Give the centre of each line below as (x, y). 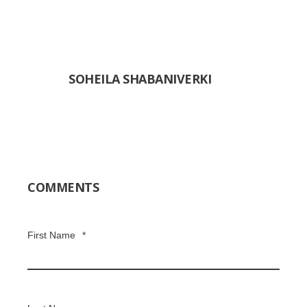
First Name (51, 235)
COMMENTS (63, 187)
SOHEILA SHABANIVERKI (140, 78)
